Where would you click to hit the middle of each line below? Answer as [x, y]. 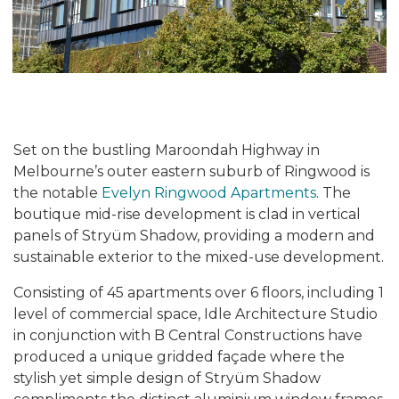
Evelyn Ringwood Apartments [209, 193]
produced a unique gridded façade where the [179, 357]
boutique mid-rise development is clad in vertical [187, 214]
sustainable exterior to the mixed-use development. [199, 257]
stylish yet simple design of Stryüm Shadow [167, 378]
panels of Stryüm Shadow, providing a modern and [194, 236]
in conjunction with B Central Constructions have [188, 335]
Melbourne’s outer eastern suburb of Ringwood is [191, 171]
